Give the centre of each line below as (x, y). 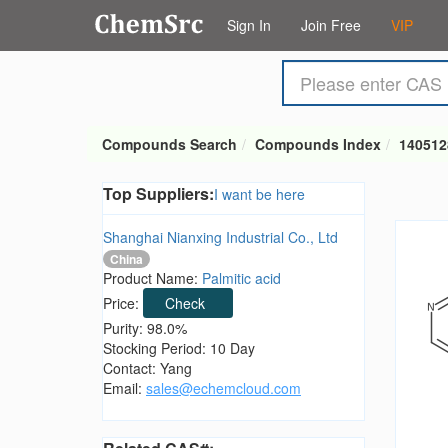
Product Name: (152, 278)
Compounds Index (318, 144)
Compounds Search (169, 144)
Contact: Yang (147, 368)
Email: (124, 388)
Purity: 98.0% (145, 328)
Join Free (331, 25)
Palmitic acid (241, 278)
